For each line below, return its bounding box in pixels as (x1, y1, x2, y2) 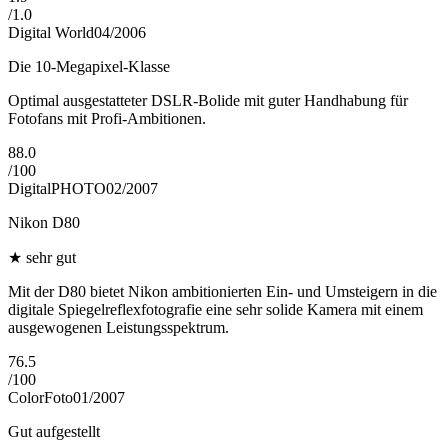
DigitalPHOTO (8, 180, 106, 198)
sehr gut (26, 249, 76, 267)
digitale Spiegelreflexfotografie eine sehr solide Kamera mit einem (8, 301, 423, 319)
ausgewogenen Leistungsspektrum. (8, 319, 229, 337)
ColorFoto (8, 389, 73, 407)
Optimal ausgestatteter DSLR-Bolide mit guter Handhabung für (8, 92, 408, 110)
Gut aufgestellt (8, 423, 100, 441)
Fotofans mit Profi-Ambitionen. (8, 110, 206, 128)
